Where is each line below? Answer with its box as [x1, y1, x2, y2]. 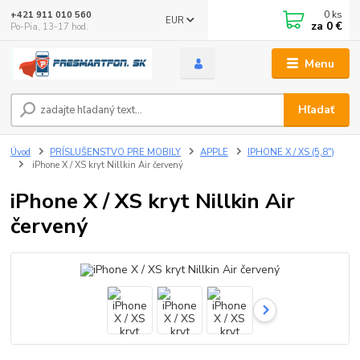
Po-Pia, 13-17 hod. [10, 20, 89, 33]
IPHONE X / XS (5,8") [247, 145, 334, 158]
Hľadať [298, 102, 335, 118]
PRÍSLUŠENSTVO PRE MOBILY [50, 145, 181, 158]
